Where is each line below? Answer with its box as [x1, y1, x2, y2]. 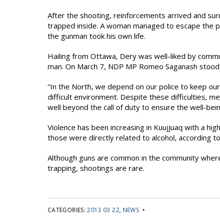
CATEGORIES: [48, 206, 87, 214]
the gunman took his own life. [48, 31, 145, 41]
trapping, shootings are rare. [48, 163, 144, 173]
